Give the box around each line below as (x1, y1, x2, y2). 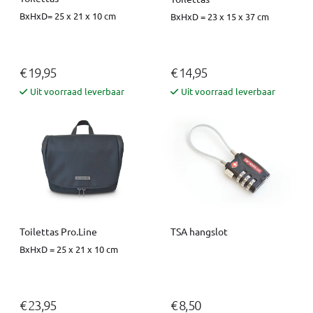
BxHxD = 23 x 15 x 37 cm (170, 10, 269, 22)
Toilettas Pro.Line (20, 224, 97, 238)
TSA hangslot (170, 224, 228, 238)
